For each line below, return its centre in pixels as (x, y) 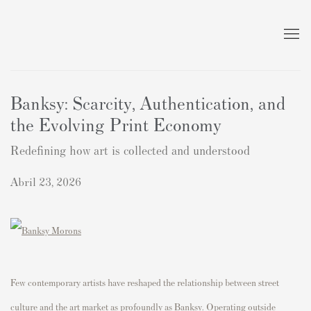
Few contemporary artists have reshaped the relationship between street (145, 282)
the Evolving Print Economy (116, 123)
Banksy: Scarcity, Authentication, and (148, 102)
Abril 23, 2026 (46, 181)
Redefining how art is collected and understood (130, 150)
